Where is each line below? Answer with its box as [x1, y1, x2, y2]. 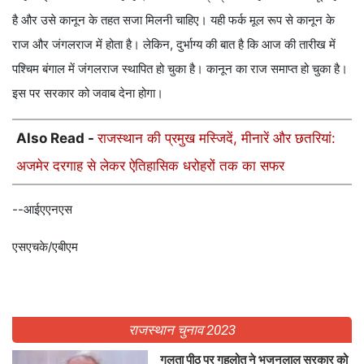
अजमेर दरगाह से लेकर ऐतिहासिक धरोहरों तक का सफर [16, 157, 284, 174]
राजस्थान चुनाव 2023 [128, 321, 236, 338]
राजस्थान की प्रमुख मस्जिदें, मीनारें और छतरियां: [97, 129, 336, 146]
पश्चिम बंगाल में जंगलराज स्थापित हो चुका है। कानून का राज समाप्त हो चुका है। [12, 60, 348, 76]
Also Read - [16, 129, 97, 146]
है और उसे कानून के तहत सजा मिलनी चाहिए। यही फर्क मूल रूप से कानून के [12, 11, 335, 28]
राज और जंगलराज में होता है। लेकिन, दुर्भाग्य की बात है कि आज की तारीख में [12, 36, 336, 52]
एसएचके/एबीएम [12, 238, 78, 254]
